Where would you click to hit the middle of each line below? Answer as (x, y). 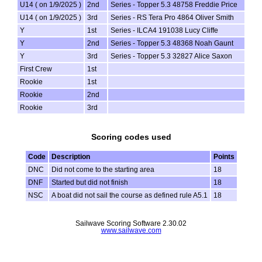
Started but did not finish (89, 183)
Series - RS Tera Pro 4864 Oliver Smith (172, 18)
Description (70, 157)
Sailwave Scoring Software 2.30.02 (131, 224)
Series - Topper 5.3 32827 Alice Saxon (171, 56)
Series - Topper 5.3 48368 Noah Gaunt (172, 44)
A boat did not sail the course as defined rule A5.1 (129, 196)
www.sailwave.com (131, 231)
